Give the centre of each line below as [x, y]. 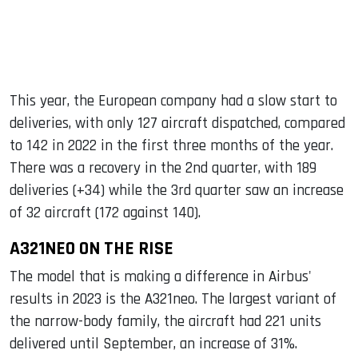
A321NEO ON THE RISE [91, 248]
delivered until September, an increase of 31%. [153, 344]
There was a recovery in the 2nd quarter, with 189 [163, 168]
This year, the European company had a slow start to [173, 101]
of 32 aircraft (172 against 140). [105, 213]
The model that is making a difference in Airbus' [161, 276]
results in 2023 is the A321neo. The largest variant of [173, 299]
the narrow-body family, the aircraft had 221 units [165, 321]
